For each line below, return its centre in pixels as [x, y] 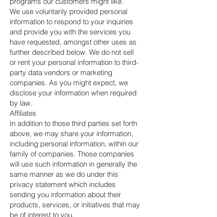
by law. [21, 103]
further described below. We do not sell [72, 52]
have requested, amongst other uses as [73, 42]
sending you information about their [65, 194]
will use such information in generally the [73, 164]
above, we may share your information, [71, 133]
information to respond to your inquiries [71, 22]
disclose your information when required [73, 93]
